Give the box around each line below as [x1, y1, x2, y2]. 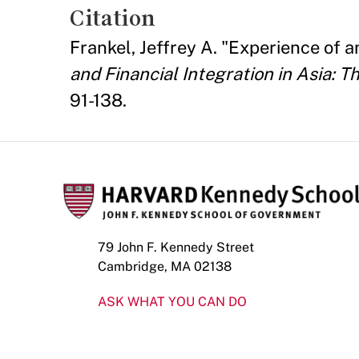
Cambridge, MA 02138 [98, 258, 232, 274]
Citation [70, 5, 155, 30]
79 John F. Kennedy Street [98, 239, 254, 255]
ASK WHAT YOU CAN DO [98, 293, 247, 309]
